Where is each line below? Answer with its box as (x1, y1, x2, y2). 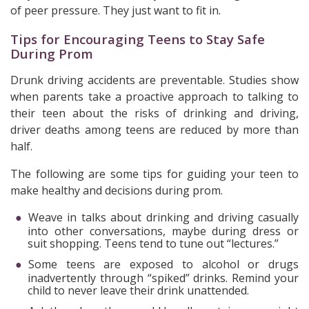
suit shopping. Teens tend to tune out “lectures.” (28, 235, 279, 251)
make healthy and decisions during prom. (10, 182, 223, 198)
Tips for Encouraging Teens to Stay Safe (10, 30, 265, 48)
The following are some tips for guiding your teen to (10, 166, 299, 181)
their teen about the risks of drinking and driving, (10, 105, 299, 121)
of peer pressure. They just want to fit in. (10, 2, 221, 18)
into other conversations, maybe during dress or (28, 223, 299, 239)
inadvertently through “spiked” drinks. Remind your (28, 270, 299, 286)
